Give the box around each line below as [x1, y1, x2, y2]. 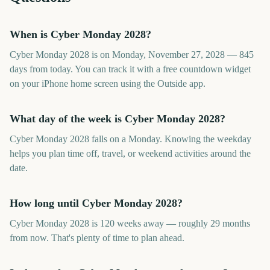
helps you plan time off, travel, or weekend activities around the [10, 148, 251, 159]
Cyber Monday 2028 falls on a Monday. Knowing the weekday [10, 134, 251, 144]
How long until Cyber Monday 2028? [10, 197, 183, 209]
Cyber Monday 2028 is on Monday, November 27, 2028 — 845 [10, 49, 254, 60]
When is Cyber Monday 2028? [10, 28, 151, 40]
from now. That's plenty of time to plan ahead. [10, 233, 184, 243]
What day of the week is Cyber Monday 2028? [10, 113, 225, 125]
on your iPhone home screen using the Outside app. [10, 78, 206, 89]
